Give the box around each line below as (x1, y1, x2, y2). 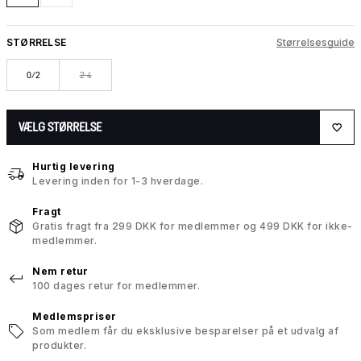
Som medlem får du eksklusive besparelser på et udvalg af (32, 325, 338, 338)
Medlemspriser (32, 310, 117, 323)
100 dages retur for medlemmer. (32, 280, 200, 293)
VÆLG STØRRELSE (19, 120, 102, 135)
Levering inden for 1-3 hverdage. (32, 175, 203, 188)
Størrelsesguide (276, 36, 355, 49)
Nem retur (32, 265, 89, 278)
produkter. (32, 339, 86, 352)
